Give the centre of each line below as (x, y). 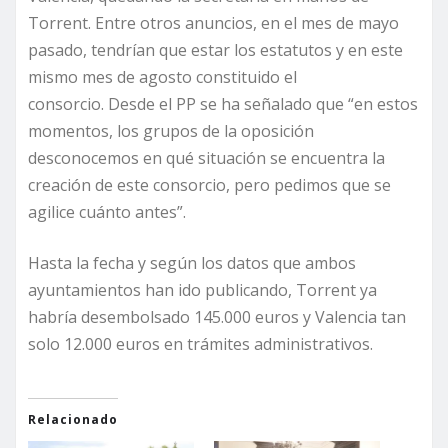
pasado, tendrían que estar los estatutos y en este (215, 50)
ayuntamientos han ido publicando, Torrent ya (202, 290)
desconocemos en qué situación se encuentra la (206, 158)
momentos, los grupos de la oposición (171, 131)
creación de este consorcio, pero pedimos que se (209, 185)
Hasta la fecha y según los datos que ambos (192, 263)
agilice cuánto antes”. (109, 212)
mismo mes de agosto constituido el (162, 77)
